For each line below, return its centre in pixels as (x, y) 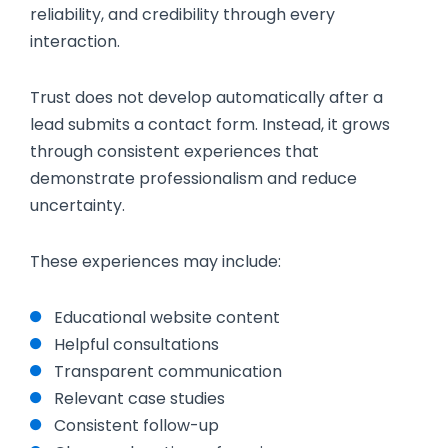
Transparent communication (168, 371)
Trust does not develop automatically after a (206, 97)
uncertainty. (77, 205)
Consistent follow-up (136, 425)
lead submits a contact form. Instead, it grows (210, 124)
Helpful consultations (136, 344)
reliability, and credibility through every (182, 15)
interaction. (75, 42)
